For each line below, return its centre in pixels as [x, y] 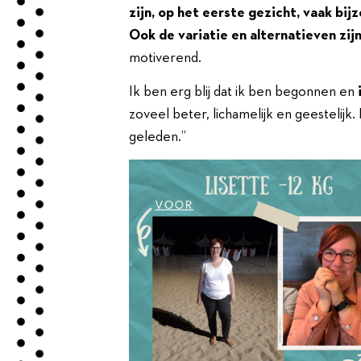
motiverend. [165, 58]
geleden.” [158, 137]
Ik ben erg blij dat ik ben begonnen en [243, 92]
